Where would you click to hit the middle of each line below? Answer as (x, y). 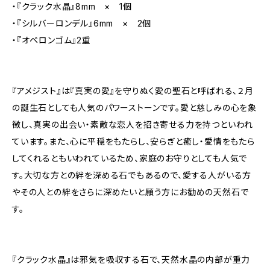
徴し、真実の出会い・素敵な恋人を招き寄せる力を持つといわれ (133, 124)
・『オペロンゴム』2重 (52, 40)
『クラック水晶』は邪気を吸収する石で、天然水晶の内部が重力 (131, 259)
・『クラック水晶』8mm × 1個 (72, 6)
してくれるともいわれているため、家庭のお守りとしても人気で (130, 158)
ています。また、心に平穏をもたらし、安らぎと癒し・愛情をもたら (133, 141)
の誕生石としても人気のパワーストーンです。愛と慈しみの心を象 (134, 108)
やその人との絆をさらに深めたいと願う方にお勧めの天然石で (130, 192)
